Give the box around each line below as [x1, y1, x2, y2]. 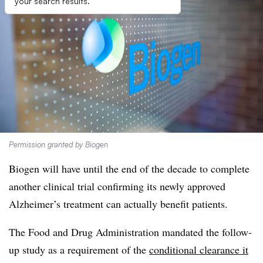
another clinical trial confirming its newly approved [9, 179, 225, 193]
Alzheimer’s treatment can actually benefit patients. [9, 197, 231, 211]
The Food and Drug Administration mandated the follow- [9, 225, 252, 239]
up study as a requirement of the [9, 242, 149, 257]
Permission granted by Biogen [9, 140, 108, 149]
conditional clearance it [149, 242, 248, 257]
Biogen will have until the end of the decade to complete [9, 161, 249, 176]
